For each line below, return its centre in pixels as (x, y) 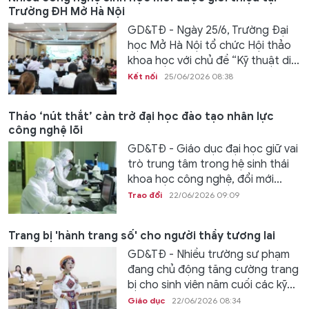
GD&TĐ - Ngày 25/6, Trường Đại (208, 30)
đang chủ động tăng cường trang (213, 269)
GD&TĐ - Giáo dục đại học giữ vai (212, 149)
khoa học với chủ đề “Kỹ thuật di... (213, 60)
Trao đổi (144, 195)
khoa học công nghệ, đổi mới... (205, 180)
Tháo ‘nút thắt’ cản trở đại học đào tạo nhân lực (141, 117)
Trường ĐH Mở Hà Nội (67, 11)
